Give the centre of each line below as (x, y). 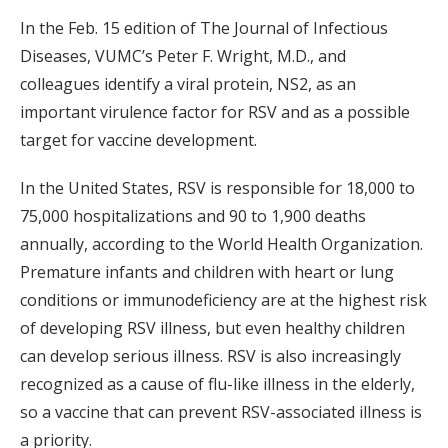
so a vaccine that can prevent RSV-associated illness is (221, 412)
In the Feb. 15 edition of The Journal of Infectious (204, 28)
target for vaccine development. (138, 140)
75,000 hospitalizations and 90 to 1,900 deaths (193, 216)
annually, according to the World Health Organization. (221, 244)
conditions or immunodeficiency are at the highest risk (223, 300)
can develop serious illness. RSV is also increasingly (210, 356)
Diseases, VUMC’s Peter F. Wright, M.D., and (183, 56)
